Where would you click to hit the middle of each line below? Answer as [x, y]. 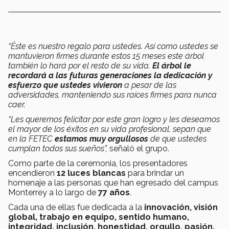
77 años [113, 192]
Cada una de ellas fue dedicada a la [76, 207]
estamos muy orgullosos [102, 139]
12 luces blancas [92, 173]
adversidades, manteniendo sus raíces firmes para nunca [112, 95]
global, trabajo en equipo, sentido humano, [99, 217]
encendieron [32, 173]
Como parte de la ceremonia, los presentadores [98, 163]
